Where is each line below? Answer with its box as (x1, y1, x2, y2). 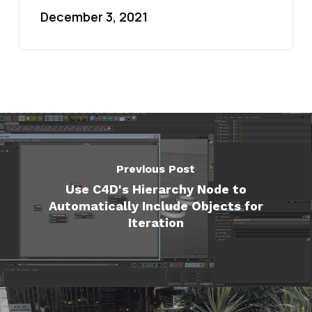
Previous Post (116, 162, 196, 175)
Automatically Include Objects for (48, 198, 263, 213)
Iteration (127, 214, 184, 230)
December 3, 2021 (40, 8, 148, 25)
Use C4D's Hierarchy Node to (65, 181, 247, 196)
